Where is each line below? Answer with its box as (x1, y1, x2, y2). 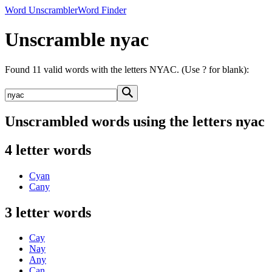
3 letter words (5, 204, 91, 220)
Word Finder (78, 5, 126, 15)
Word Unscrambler (5, 5, 78, 15)
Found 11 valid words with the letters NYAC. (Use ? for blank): (5, 64, 249, 75)
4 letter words (5, 141, 91, 158)
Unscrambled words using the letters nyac (5, 113, 265, 129)
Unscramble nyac (5, 29, 149, 51)
